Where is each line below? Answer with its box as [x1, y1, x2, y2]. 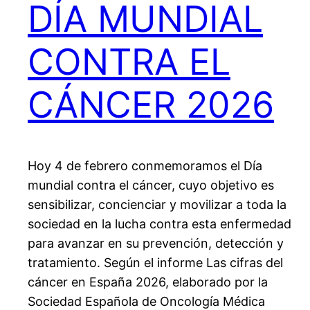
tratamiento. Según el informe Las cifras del [28, 255, 283, 271]
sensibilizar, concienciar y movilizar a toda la [28, 197, 286, 212]
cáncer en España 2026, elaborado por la [28, 275, 268, 290]
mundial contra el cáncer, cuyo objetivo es [28, 178, 274, 193]
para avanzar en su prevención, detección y [28, 236, 284, 251]
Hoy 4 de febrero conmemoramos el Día [28, 158, 262, 174]
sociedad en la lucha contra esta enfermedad [28, 217, 291, 232]
